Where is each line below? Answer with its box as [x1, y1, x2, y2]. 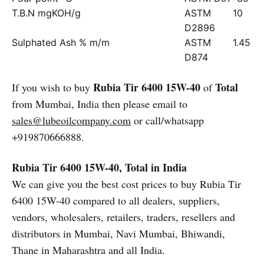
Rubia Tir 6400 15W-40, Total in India [12, 160, 187, 175]
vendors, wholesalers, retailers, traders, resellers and [12, 210, 235, 224]
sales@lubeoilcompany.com [12, 113, 131, 127]
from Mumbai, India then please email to [12, 97, 187, 111]
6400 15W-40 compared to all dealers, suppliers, [12, 193, 220, 207]
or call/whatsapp [131, 113, 204, 127]
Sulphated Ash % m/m [12, 37, 110, 48]
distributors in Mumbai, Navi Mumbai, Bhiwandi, [12, 226, 225, 240]
